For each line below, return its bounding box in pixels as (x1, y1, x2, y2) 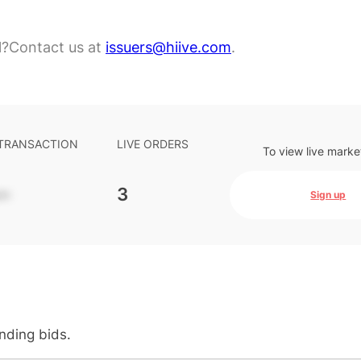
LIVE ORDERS (117, 137, 189, 151)
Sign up (310, 189, 346, 201)
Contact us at (9, 39, 106, 56)
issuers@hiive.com (106, 39, 231, 56)
